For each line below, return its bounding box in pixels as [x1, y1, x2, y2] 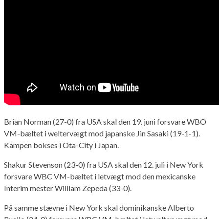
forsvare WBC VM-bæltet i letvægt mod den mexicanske [4, 171, 196, 181]
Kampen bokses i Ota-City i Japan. [4, 140, 119, 150]
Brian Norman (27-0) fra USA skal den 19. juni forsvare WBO [4, 116, 206, 126]
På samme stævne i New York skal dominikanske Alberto [4, 202, 194, 212]
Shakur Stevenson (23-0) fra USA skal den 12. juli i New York [4, 159, 203, 169]
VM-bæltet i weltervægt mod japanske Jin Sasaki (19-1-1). [4, 128, 200, 138]
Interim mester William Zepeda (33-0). [4, 183, 131, 193]
